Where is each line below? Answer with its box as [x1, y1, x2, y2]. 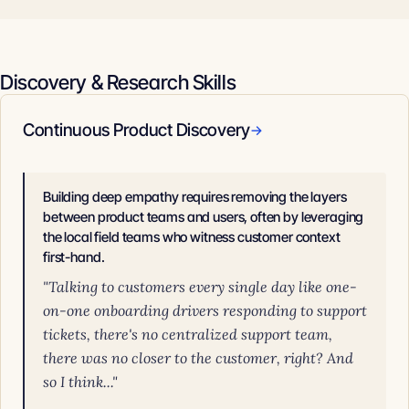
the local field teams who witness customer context [43, 228, 341, 246]
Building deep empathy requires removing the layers [43, 188, 347, 205]
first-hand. [43, 248, 105, 266]
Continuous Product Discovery [23, 120, 251, 141]
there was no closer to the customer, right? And [43, 349, 353, 367]
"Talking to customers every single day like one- [43, 278, 357, 296]
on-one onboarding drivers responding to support [43, 301, 367, 320]
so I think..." [43, 372, 118, 391]
